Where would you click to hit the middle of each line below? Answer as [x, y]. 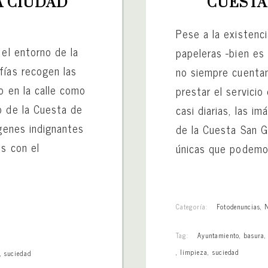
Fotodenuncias [238, 206]
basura [254, 235]
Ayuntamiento [218, 235]
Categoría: [192, 206]
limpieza [194, 252]
